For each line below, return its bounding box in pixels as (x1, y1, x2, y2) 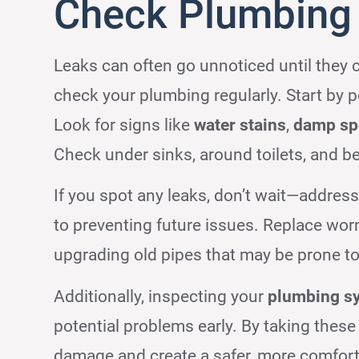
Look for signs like (54, 115, 195, 135)
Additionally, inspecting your (54, 286, 268, 306)
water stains (194, 115, 287, 135)
